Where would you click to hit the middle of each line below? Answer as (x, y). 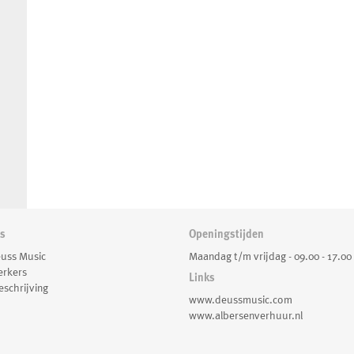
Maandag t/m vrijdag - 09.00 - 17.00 (270, 256)
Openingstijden (226, 234)
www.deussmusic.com (241, 299)
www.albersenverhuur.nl (246, 315)
